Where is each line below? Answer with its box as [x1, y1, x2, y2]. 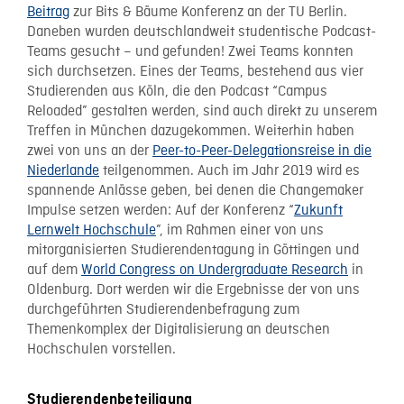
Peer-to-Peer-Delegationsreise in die [152, 142, 372, 161]
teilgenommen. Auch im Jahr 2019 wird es [99, 161, 360, 180]
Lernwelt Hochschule [27, 221, 156, 240]
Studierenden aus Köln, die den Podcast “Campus [27, 82, 327, 101]
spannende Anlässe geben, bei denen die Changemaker [27, 181, 363, 200]
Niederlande [27, 161, 99, 180]
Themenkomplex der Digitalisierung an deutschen [27, 320, 330, 339]
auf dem [27, 261, 81, 280]
